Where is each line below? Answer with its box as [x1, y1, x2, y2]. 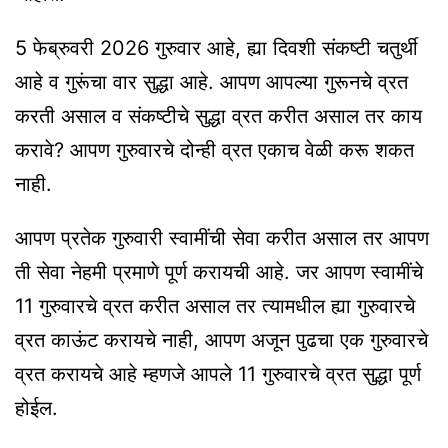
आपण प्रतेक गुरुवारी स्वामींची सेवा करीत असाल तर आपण [15, 226, 429, 251]
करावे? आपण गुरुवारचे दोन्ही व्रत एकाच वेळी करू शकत [15, 138, 414, 163]
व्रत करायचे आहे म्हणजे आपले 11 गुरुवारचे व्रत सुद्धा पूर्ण [15, 362, 421, 387]
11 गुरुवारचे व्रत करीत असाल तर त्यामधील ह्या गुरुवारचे [15, 294, 415, 319]
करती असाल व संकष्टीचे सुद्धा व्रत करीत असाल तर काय [15, 104, 422, 129]
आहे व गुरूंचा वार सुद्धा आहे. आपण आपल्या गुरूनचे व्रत [15, 70, 408, 95]
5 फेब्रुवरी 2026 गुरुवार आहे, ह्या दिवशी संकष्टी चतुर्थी [15, 36, 418, 61]
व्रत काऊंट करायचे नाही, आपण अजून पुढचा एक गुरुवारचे [15, 328, 428, 353]
